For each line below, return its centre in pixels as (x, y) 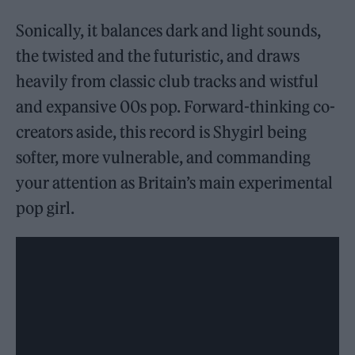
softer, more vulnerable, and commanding (164, 158)
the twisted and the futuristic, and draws (158, 56)
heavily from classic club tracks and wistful (168, 82)
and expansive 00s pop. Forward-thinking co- (176, 107)
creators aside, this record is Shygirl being (162, 132)
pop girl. (46, 208)
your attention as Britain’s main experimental (175, 183)
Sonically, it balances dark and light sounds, (169, 31)
